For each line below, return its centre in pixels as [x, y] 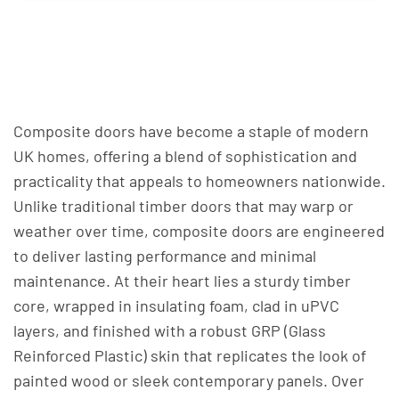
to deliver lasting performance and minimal [165, 256]
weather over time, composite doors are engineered [199, 231]
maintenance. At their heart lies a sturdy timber [182, 281]
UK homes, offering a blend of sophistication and [185, 156]
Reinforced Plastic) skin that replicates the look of [190, 355]
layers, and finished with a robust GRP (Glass [170, 330]
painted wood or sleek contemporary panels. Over [189, 380]
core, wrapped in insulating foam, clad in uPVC [176, 305]
